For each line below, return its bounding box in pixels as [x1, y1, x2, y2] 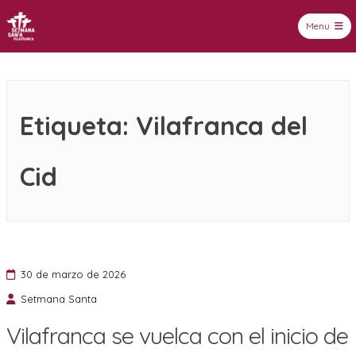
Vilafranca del [136, 109, 308, 141]
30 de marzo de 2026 [20, 267, 126, 281]
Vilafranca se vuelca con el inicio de [6, 320, 348, 350]
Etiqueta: [20, 109, 136, 141]
